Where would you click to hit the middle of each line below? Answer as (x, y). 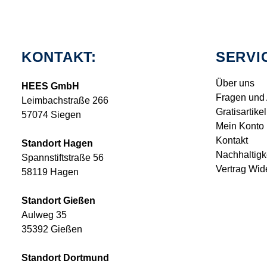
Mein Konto (240, 126)
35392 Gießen (52, 229)
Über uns (235, 83)
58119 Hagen (50, 172)
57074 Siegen (51, 115)
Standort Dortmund (65, 258)
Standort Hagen (57, 144)
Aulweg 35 (44, 215)
